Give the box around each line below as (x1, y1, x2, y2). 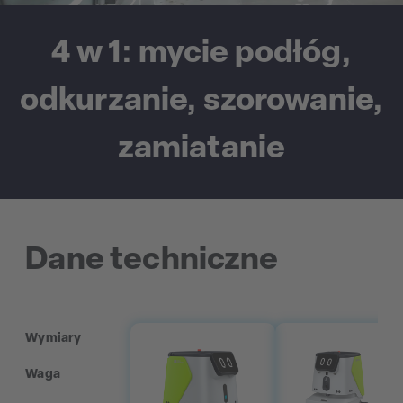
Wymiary (25, 332, 82, 346)
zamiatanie (117, 132, 286, 166)
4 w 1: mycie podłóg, (51, 37, 352, 70)
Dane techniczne (25, 244, 279, 277)
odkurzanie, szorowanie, (19, 85, 384, 118)
